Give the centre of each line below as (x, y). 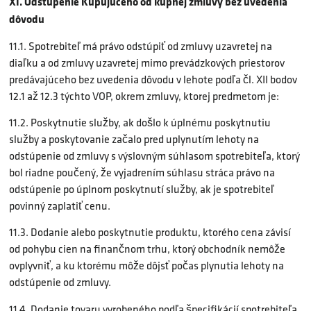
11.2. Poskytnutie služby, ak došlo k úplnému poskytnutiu (140, 122)
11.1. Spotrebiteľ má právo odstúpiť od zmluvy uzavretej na (141, 46)
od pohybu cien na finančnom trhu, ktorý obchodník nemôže (147, 249)
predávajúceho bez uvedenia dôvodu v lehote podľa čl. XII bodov (153, 79)
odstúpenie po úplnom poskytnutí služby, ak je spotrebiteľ (142, 189)
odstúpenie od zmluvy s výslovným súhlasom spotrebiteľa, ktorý (154, 155)
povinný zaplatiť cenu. (60, 205)
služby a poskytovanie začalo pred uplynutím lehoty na (134, 139)
